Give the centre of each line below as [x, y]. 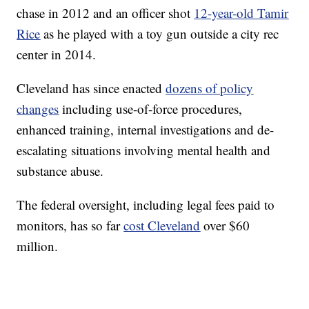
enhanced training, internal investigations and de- [146, 130]
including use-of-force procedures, [151, 109]
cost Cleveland [162, 226]
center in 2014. [57, 54]
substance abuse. [60, 171]
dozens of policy [210, 88]
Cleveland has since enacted [91, 88]
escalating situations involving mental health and [144, 150]
